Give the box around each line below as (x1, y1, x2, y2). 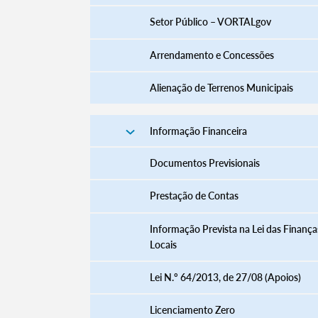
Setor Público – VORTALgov (149, 16, 271, 28)
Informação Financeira (149, 124, 247, 137)
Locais (149, 238, 177, 251)
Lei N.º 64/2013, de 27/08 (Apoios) (149, 271, 301, 284)
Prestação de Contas (149, 190, 238, 202)
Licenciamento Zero (149, 304, 235, 317)
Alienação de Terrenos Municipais (149, 82, 293, 94)
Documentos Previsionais (149, 156, 260, 169)
